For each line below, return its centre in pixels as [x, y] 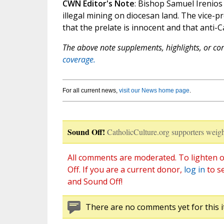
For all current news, [90, 91]
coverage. [79, 60]
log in [194, 170]
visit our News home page [154, 91]
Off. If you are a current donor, [125, 170]
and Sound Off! [95, 182]
